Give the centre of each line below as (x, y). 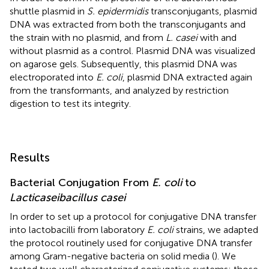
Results (30, 157)
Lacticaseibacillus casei (68, 197)
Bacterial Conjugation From (81, 182)
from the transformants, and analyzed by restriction (119, 90)
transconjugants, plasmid (203, 11)
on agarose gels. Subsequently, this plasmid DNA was (123, 64)
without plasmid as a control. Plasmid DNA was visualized (132, 50)
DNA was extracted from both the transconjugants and (128, 24)
